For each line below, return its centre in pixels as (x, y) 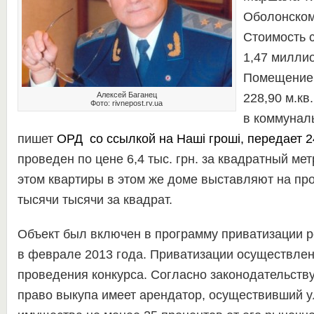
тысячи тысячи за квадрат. (95, 200)
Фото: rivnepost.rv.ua (127, 103)
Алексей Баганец (127, 95)
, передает (273, 139)
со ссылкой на (129, 139)
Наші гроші (208, 139)
